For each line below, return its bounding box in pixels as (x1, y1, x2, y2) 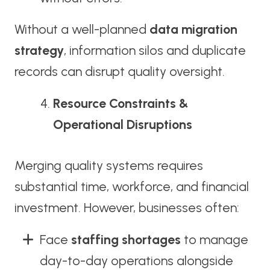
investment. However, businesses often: (14, 199, 239, 215)
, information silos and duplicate (63, 43, 246, 58)
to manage (180, 231, 248, 247)
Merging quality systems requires (14, 157, 203, 173)
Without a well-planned (14, 22, 149, 37)
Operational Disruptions (53, 117, 193, 133)
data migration (149, 22, 237, 37)
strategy (14, 43, 64, 58)
